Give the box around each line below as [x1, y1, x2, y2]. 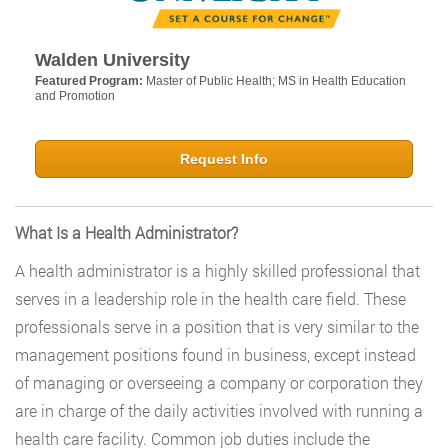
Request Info [180, 151, 268, 168]
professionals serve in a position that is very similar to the [15, 316, 419, 338]
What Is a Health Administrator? [15, 222, 238, 244]
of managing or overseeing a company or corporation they [15, 372, 423, 394]
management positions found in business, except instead [15, 344, 416, 366]
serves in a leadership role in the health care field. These [15, 288, 406, 310]
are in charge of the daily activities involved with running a [15, 400, 423, 422]
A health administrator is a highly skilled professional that [15, 260, 420, 282]
